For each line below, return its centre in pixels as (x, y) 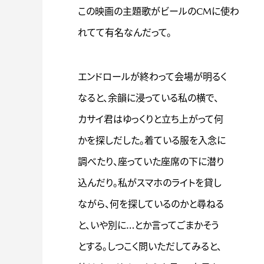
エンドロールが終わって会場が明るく (152, 77)
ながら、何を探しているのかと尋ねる (151, 204)
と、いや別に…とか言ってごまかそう (148, 225)
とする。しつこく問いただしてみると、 (150, 246)
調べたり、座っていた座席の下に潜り (151, 161)
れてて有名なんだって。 (125, 32)
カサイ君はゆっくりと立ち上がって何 (151, 119)
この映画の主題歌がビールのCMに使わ (159, 11)
